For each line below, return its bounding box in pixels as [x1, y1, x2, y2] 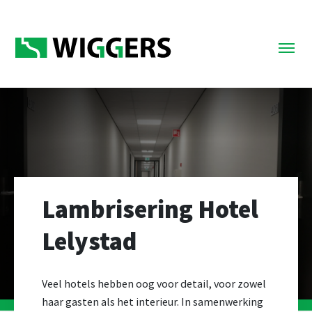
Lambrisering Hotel [42, 194, 258, 225]
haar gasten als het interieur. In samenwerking [42, 295, 263, 309]
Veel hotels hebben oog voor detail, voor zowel [42, 276, 266, 290]
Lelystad [42, 226, 136, 257]
